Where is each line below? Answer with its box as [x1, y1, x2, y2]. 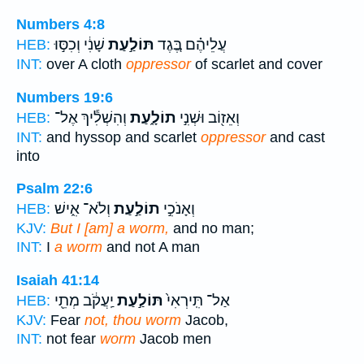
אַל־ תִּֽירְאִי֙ [163, 291, 230, 310]
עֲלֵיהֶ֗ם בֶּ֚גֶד [154, 36, 227, 54]
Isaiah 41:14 [16, 271, 99, 288]
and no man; [169, 220, 254, 237]
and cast [266, 128, 325, 145]
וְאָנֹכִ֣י [160, 200, 195, 219]
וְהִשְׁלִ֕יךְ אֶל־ [54, 108, 127, 127]
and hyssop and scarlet [42, 128, 201, 145]
